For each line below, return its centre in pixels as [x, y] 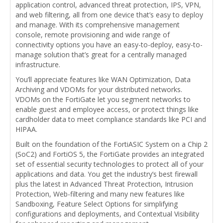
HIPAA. [26, 129]
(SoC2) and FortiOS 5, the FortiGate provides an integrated [110, 154]
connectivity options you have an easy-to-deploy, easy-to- [109, 45]
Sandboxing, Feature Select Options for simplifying [97, 204]
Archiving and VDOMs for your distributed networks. [99, 90]
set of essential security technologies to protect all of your [110, 164]
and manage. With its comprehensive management [98, 25]
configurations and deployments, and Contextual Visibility [107, 214]
